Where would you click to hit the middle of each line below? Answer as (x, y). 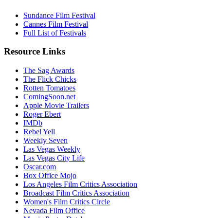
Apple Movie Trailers (56, 105)
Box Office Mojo (50, 175)
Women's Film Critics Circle (67, 201)
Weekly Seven (45, 140)
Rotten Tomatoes (49, 88)
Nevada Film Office (54, 210)
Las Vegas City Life (54, 158)
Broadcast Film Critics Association (76, 193)
